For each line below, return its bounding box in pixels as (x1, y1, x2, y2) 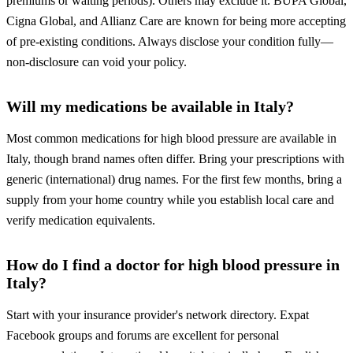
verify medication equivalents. (6, 214, 155, 228)
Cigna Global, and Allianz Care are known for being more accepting (6, 14, 346, 28)
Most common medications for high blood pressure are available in (6, 132, 336, 146)
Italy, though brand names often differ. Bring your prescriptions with (6, 152, 344, 166)
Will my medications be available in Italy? (6, 98, 294, 116)
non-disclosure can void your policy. (6, 55, 187, 69)
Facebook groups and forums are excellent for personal (6, 329, 279, 343)
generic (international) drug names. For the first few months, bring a (6, 173, 342, 187)
